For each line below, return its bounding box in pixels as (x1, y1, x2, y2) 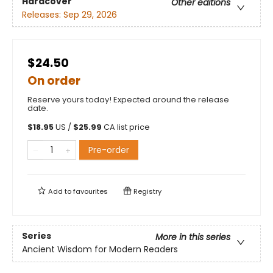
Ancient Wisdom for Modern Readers (22, 243, 178, 256)
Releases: (22, 9, 63, 21)
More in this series (155, 231, 230, 244)
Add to (46, 186, 73, 197)
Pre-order (88, 144, 129, 157)
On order (27, 73, 80, 90)
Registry (132, 186, 161, 197)
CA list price (104, 122, 150, 133)
